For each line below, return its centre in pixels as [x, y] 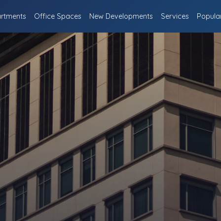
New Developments [121, 16]
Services [175, 16]
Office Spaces [58, 16]
